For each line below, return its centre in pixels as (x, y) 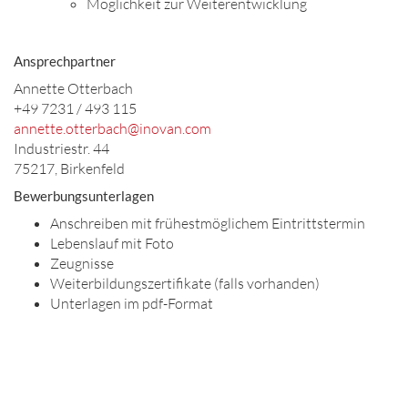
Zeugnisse (82, 263)
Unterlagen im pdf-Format (132, 303)
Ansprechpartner (65, 61)
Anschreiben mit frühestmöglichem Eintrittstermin (208, 223)
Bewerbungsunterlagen (84, 196)
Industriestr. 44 (61, 148)
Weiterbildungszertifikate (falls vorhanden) (185, 283)
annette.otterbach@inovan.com (112, 128)
